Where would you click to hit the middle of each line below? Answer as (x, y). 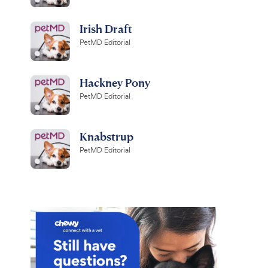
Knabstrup (106, 136)
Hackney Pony (115, 82)
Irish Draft (106, 28)
